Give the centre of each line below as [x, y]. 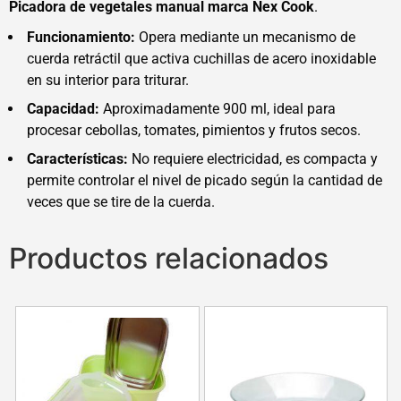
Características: [77, 159]
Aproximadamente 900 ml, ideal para [218, 109]
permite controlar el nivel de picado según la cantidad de [205, 181]
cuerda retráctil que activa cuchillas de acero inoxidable [201, 59]
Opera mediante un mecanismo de [245, 38]
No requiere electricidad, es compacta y [253, 159]
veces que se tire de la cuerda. [121, 202]
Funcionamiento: [81, 38]
